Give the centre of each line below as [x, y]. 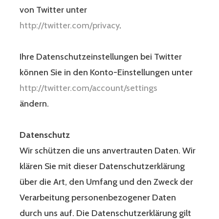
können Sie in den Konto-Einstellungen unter [106, 73]
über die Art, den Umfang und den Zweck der [106, 182]
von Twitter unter [53, 10]
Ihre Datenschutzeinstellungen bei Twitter [101, 57]
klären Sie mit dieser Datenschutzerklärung [102, 166]
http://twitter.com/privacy [69, 26]
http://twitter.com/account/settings [88, 88]
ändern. [34, 104]
